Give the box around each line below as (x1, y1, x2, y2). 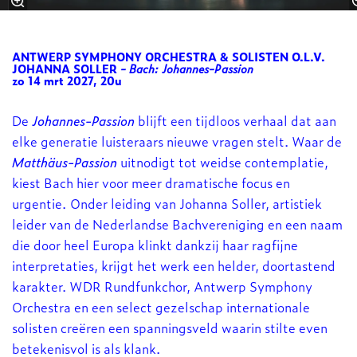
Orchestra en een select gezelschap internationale (12, 296, 310, 316)
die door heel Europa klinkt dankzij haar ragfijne (12, 234, 298, 254)
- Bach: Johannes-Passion (117, 59, 253, 76)
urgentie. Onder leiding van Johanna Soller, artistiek (12, 193, 322, 213)
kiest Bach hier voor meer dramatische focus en (12, 172, 290, 192)
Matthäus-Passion (12, 151, 117, 171)
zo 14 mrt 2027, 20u (12, 71, 122, 88)
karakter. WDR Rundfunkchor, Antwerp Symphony (12, 276, 312, 296)
